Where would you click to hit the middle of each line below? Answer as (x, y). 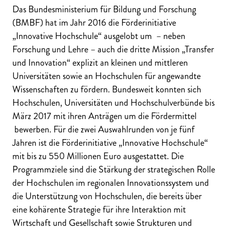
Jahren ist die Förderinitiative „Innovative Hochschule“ (110, 142)
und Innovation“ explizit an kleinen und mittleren (100, 62)
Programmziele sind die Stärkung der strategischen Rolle (114, 169)
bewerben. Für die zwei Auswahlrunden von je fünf (103, 129)
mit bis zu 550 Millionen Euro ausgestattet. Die (98, 156)
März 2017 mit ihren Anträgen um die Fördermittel (104, 116)
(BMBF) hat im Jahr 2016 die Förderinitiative (94, 22)
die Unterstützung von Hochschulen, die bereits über (107, 196)
